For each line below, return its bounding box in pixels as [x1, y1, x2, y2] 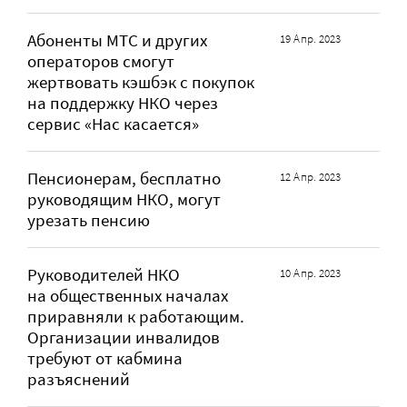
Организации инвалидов [27, 327, 220, 349]
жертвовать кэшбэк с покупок [27, 72, 254, 94]
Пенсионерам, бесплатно [27, 168, 221, 190]
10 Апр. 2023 [280, 265, 342, 282]
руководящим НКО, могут [27, 189, 221, 211]
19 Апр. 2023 [280, 31, 342, 47]
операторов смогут [27, 51, 174, 73]
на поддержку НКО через [27, 93, 218, 114]
